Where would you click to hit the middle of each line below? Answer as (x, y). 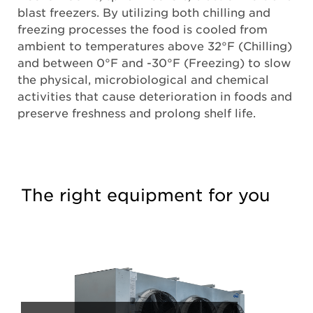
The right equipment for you (146, 195)
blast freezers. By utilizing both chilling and (144, 12)
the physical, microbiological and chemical (144, 79)
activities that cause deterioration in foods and (155, 96)
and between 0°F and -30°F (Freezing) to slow (154, 62)
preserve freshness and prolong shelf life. (137, 112)
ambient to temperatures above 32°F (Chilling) (155, 45)
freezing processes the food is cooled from (143, 29)
